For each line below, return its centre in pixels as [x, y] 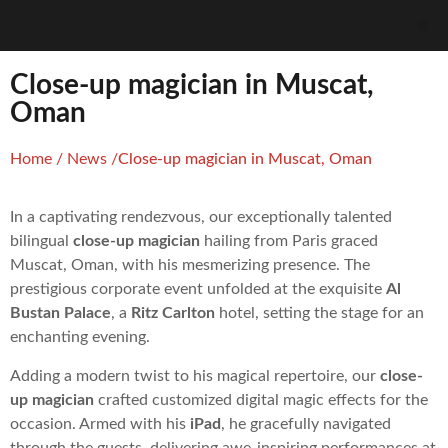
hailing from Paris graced [289, 241]
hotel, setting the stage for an [319, 313]
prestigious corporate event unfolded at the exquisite [198, 289]
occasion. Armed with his [100, 423]
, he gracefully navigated [306, 423]
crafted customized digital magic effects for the [261, 399]
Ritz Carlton [173, 313]
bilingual [41, 241]
